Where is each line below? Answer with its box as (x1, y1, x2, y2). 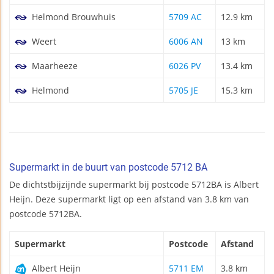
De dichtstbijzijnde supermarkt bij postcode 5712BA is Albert (9, 178, 259, 190)
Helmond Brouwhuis (29, 10, 116, 23)
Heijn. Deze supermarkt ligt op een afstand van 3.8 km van (9, 193, 249, 205)
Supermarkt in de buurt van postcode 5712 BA (9, 161, 207, 173)
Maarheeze (29, 59, 78, 72)
